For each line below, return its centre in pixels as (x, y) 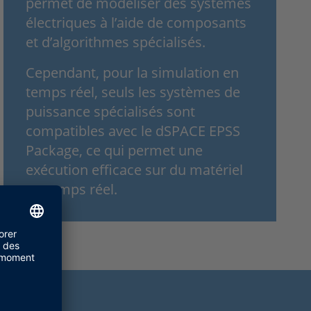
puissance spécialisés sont (110, 111)
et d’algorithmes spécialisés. (115, 42)
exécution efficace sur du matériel (134, 169)
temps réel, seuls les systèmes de (133, 92)
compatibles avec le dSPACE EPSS (133, 131)
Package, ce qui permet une (114, 150)
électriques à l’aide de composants (136, 22)
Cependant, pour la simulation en (132, 72)
